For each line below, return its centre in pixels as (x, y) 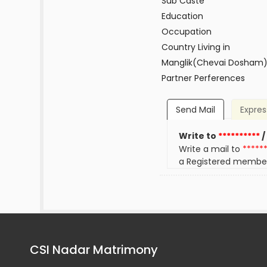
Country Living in (195, 47)
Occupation (186, 32)
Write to (199, 136)
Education (182, 16)
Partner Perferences (203, 78)
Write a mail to (211, 149)
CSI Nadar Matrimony (94, 250)
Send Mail (195, 110)
